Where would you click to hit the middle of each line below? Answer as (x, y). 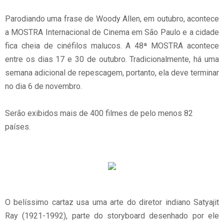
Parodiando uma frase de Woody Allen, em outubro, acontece (112, 19)
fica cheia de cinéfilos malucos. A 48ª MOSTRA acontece (112, 46)
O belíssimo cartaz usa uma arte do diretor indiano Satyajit (112, 202)
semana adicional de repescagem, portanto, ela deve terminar (112, 73)
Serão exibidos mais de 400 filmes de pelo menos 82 (99, 113)
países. (18, 127)
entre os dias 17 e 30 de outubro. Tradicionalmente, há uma (112, 59)
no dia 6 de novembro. (43, 86)
